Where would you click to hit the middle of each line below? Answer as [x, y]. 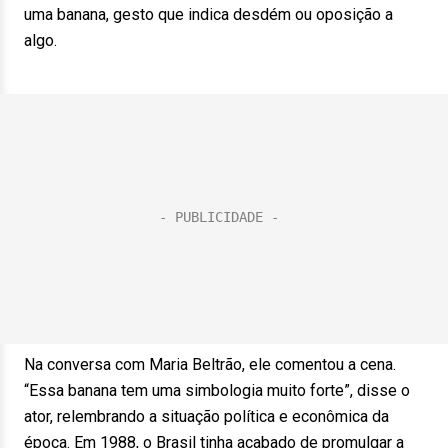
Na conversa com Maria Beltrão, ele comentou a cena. [210, 364]
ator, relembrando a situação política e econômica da [206, 416]
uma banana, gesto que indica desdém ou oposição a [208, 14]
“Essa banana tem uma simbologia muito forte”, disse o [217, 390]
